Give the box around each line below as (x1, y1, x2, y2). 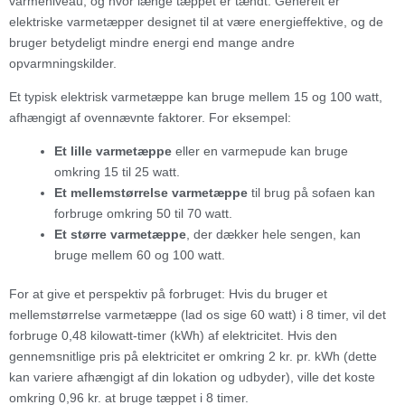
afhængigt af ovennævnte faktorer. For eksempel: (9, 109, 291, 125)
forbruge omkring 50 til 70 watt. (54, 205, 232, 221)
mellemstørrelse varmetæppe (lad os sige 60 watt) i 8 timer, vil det (9, 306, 386, 322)
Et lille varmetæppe (54, 143, 172, 158)
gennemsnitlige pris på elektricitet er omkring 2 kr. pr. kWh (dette (9, 348, 377, 363)
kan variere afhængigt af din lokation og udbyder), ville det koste (9, 369, 375, 384)
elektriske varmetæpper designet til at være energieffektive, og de (9, 14, 383, 29)
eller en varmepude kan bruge (172, 143, 348, 158)
